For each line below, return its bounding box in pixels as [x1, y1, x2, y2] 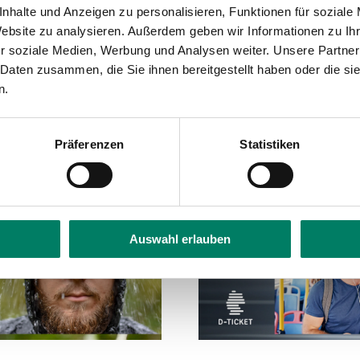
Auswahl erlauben [129, 232, 231, 247]
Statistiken [239, 137, 301, 152]
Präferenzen [54, 137, 125, 152]
